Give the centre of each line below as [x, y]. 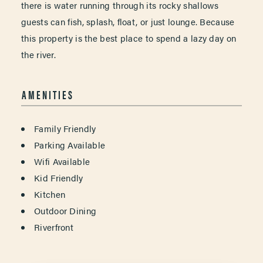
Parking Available [70, 144]
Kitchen [50, 194]
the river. [39, 54]
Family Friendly [65, 128]
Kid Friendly [59, 177]
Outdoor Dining [65, 210]
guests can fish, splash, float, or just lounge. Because [128, 21]
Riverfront [54, 227]
